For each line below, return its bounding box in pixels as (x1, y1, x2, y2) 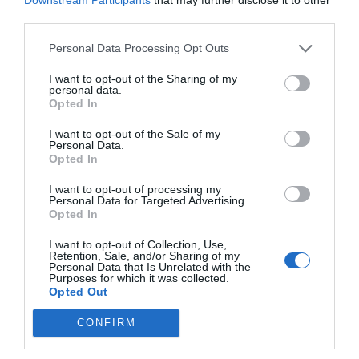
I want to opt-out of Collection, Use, (49, 237, 227, 251)
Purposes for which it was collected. (49, 271, 229, 284)
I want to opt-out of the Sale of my (49, 127, 220, 140)
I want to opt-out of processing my (49, 182, 221, 196)
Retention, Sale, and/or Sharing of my (49, 248, 240, 262)
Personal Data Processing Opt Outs (49, 42, 229, 54)
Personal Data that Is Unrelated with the (49, 260, 251, 273)
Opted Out (49, 284, 108, 298)
